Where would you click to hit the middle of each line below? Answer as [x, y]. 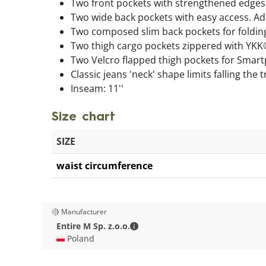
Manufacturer [84, 212]
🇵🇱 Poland [75, 239]
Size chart [83, 118]
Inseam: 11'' [97, 89]
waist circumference [104, 166]
